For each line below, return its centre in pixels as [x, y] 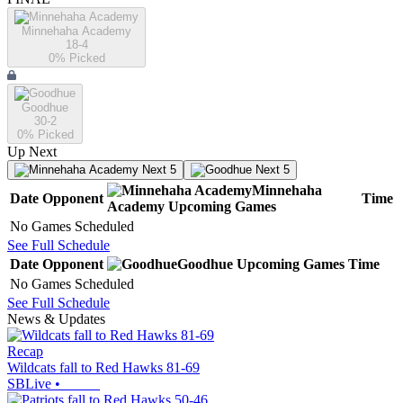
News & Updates [56, 319]
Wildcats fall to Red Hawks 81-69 [103, 368]
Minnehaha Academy [76, 31]
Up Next [32, 152]
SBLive [29, 384]
